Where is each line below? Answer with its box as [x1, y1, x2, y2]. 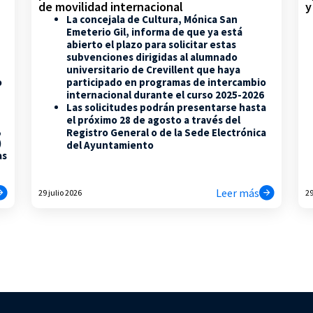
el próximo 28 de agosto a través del [66, 112, 241, 126]
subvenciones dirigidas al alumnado [66, 50, 238, 64]
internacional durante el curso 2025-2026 [66, 87, 265, 101]
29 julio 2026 [38, 187, 82, 198]
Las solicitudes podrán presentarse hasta [66, 100, 267, 114]
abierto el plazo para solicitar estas [66, 37, 237, 51]
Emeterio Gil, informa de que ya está [66, 24, 243, 38]
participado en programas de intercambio [66, 75, 267, 89]
